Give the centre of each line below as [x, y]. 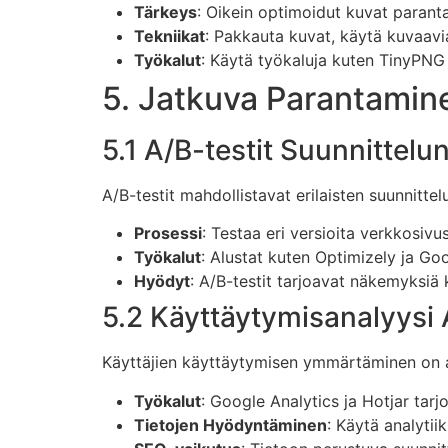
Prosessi [168, 233]
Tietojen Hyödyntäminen [230, 424]
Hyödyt [162, 281]
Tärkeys [165, 12]
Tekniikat [169, 36]
